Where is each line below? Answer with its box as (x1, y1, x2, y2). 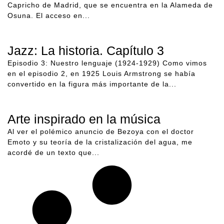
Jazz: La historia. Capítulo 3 (7, 43, 164, 57)
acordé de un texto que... (7, 148, 99, 157)
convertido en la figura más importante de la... (7, 79, 176, 88)
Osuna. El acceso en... (7, 11, 90, 19)
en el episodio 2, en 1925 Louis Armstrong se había (7, 69, 195, 77)
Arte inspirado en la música (7, 112, 160, 126)
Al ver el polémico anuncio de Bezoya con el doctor (7, 127, 194, 136)
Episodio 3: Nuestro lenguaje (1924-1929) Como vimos (7, 58, 207, 67)
